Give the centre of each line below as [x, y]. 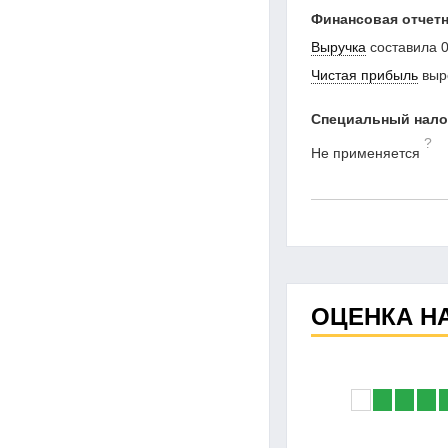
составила [401, 46]
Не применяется [365, 152]
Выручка [338, 46]
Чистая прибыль [364, 74]
